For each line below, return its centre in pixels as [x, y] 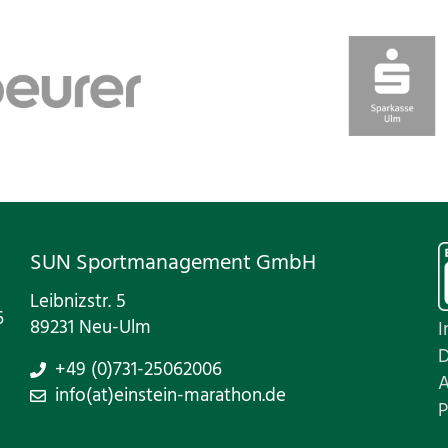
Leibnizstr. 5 [78, 302]
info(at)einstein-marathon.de [171, 396]
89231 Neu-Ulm [91, 328]
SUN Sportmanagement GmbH [173, 263]
